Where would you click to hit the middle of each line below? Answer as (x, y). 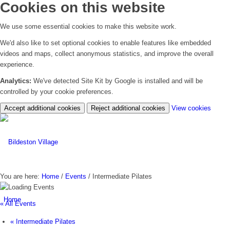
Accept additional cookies (42, 108)
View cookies (191, 108)
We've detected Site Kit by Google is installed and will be (117, 81)
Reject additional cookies (128, 108)
